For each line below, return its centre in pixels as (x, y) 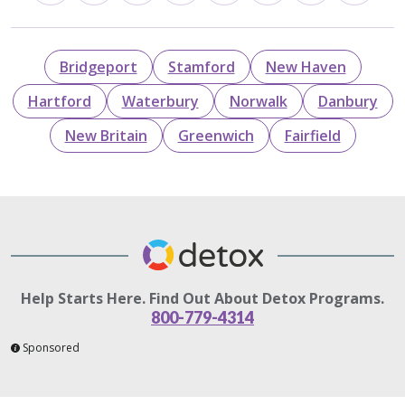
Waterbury (160, 101)
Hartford (59, 101)
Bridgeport (98, 66)
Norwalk (258, 101)
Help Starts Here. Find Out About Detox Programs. (202, 298)
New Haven (306, 66)
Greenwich (216, 135)
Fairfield (312, 135)
